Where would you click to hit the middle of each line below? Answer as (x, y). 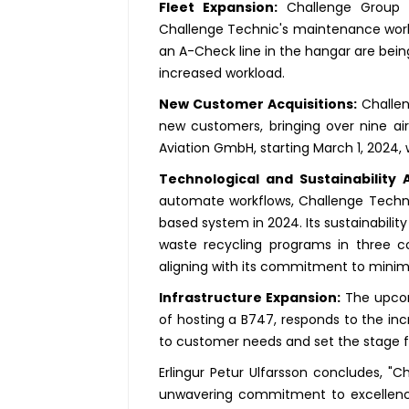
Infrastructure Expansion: (249, 298)
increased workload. (221, 73)
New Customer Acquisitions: (258, 105)
